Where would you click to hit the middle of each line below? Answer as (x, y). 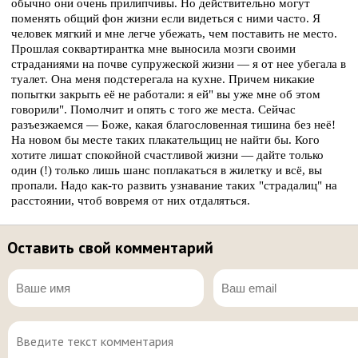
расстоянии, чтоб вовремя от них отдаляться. (131, 201)
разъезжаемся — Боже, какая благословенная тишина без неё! (173, 125)
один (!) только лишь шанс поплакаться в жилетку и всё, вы (167, 170)
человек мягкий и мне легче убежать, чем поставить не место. (174, 34)
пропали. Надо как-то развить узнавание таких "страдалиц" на (174, 185)
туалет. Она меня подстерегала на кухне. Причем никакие (163, 79)
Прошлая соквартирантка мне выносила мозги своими (153, 49)
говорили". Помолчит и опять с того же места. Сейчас (153, 109)
